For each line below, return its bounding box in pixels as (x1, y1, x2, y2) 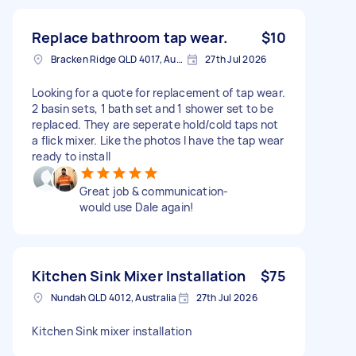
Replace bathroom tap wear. (32, 27, 227, 47)
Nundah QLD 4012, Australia (51, 290, 177, 304)
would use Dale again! (79, 199, 195, 215)
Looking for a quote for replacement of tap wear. (32, 84, 285, 100)
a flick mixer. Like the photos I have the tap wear (32, 132, 284, 148)
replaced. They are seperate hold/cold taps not (32, 116, 279, 132)
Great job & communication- (79, 183, 229, 199)
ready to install (32, 148, 110, 164)
